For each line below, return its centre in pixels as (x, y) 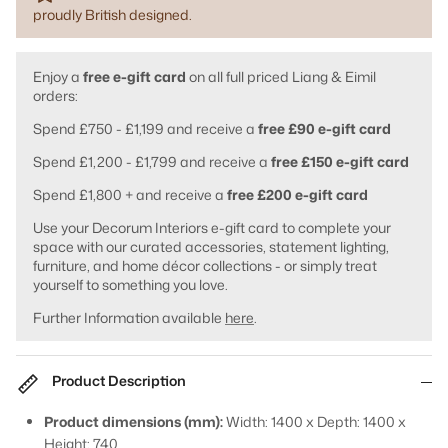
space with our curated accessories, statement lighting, (211, 246)
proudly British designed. (112, 14)
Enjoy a (58, 76)
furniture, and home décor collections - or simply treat (205, 265)
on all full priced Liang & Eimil (281, 76)
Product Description (119, 380)
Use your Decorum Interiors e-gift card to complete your (212, 227)
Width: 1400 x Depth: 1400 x (314, 421)
